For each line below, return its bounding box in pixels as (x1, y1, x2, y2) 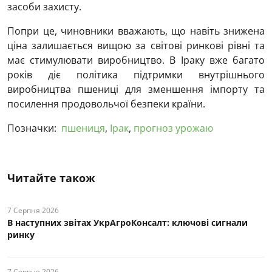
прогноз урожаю (134, 121, 213, 135)
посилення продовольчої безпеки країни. (7, 97, 205, 111)
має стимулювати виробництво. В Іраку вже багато (7, 53, 265, 67)
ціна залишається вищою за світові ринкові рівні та (7, 39, 265, 53)
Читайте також (7, 171, 95, 186)
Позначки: (7, 121, 56, 135)
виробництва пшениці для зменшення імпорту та (7, 83, 265, 97)
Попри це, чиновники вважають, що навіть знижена (7, 24, 265, 38)
